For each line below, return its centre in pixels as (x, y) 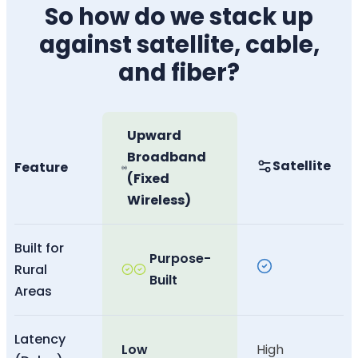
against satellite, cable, (179, 45)
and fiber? (179, 73)
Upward (155, 136)
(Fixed (149, 179)
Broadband (167, 157)
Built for (39, 249)
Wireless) (159, 201)
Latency (40, 340)
